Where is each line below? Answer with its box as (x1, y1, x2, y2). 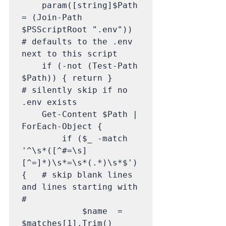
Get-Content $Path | (22, 109, 42, 119)
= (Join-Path (22, 12, 82, 22)
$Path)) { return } (22, 73, 112, 83)
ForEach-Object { (22, 121, 102, 131)
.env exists (22, 97, 77, 107)
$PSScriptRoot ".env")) (22, 24, 133, 34)
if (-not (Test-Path (22, 61, 42, 71)
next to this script (22, 48, 118, 59)
